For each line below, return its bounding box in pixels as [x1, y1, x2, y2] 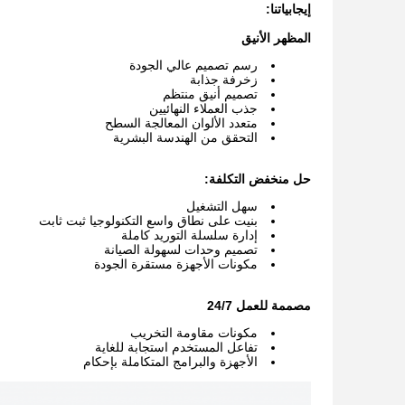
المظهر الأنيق [241, 31, 311, 45]
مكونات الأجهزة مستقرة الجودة [94, 257, 258, 271]
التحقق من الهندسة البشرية [113, 130, 258, 145]
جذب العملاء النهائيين [149, 101, 258, 116]
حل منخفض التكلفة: [204, 172, 311, 186]
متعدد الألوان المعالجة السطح [105, 116, 258, 130]
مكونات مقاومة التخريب [130, 325, 258, 340]
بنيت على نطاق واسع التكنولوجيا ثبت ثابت [39, 213, 258, 228]
